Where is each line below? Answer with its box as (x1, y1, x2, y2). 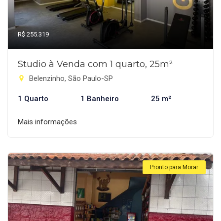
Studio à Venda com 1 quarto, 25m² (18, 59, 173, 70)
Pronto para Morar (150, 164, 198, 171)
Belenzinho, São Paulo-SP (27, 74, 113, 83)
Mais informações (18, 117, 77, 126)
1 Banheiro (80, 94, 119, 103)
